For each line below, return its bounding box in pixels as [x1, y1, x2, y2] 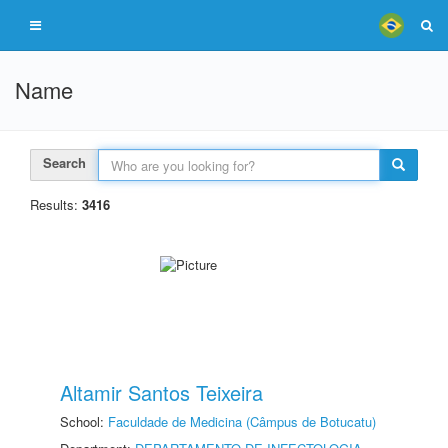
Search [43, 153, 86, 172]
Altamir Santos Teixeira [60, 378, 263, 407]
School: [60, 412, 108, 431]
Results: [30, 195, 82, 214]
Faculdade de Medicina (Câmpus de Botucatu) [108, 412, 376, 431]
